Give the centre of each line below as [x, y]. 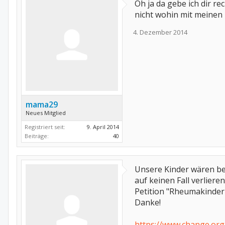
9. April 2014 [103, 127]
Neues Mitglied [46, 113]
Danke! [148, 202]
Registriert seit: [45, 127]
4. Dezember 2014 [160, 32]
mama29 [42, 104]
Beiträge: [37, 136]
